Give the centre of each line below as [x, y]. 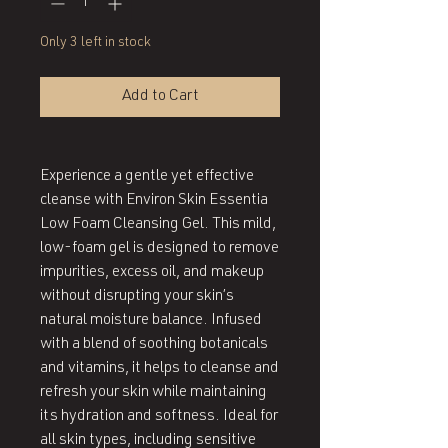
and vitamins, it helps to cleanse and [159, 369]
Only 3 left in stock [95, 43]
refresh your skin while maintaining [153, 393]
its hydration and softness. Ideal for [159, 417]
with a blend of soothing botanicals [154, 345]
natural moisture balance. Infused [151, 321]
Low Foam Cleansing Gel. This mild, [158, 225]
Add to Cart [160, 97]
